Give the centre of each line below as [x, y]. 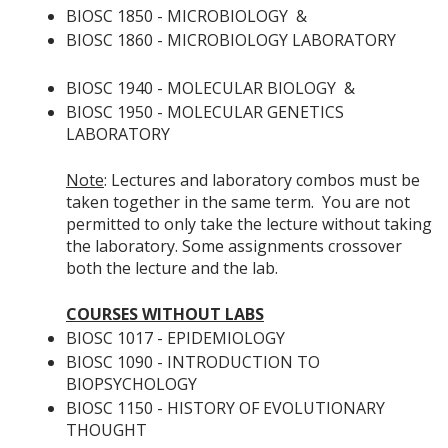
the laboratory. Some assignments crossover [234, 246]
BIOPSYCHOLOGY [131, 384]
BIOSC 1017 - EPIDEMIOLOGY [175, 338]
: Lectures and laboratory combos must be [262, 180]
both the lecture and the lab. [172, 268]
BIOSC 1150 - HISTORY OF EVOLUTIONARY [225, 408]
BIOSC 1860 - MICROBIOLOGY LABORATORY [231, 40]
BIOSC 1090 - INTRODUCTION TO [193, 362]
